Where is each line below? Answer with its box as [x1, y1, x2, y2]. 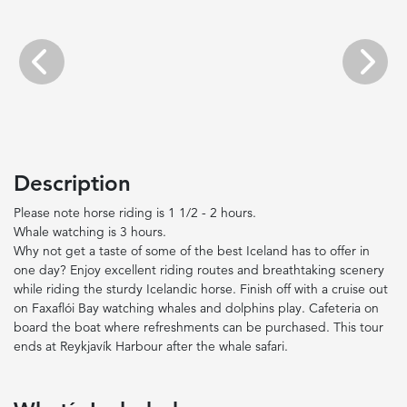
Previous [40, 61, 89, 78]
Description [14, 170, 131, 196]
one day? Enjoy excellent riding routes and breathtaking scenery [14, 262, 384, 278]
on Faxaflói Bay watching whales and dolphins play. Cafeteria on [14, 300, 379, 316]
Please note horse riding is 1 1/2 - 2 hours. [14, 204, 256, 221]
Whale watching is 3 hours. [14, 223, 166, 240]
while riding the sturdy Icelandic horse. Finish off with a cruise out [14, 281, 388, 297]
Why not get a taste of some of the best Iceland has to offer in [14, 243, 370, 259]
